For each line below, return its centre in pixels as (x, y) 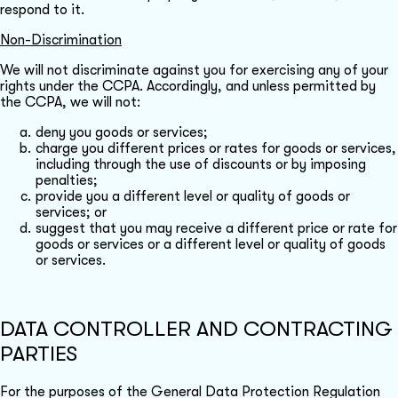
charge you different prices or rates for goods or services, (216, 148)
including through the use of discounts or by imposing (201, 164)
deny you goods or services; (122, 132)
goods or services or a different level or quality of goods (211, 244)
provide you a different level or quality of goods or (193, 196)
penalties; (67, 180)
